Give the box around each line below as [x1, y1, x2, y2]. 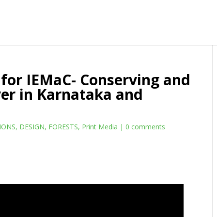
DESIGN [19, 122, 45, 131]
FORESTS [48, 122, 78, 131]
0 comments [125, 122, 166, 131]
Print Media [82, 122, 118, 131]
